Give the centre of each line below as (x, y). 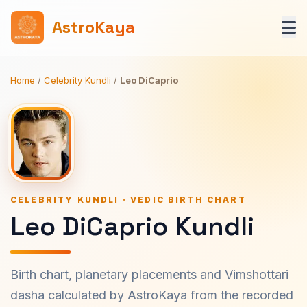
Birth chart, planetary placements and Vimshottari (149, 274)
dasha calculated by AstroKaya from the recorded (152, 295)
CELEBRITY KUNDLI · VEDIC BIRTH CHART (128, 200)
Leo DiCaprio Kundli (132, 226)
